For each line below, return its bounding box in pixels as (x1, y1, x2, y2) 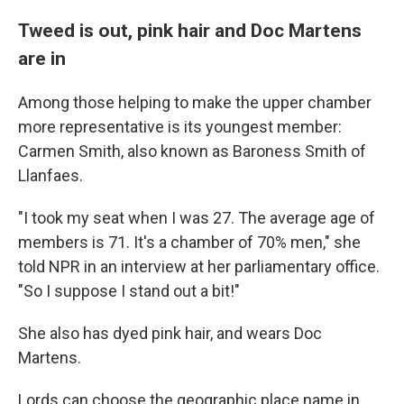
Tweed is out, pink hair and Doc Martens (18, 19, 362, 42)
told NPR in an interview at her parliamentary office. (18, 257, 380, 277)
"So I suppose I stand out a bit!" (18, 281, 240, 301)
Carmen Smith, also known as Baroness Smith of (18, 142, 366, 161)
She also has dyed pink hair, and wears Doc (18, 324, 322, 344)
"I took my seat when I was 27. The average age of (18, 208, 375, 228)
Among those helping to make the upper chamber (18, 93, 372, 113)
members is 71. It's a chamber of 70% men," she (18, 233, 361, 252)
